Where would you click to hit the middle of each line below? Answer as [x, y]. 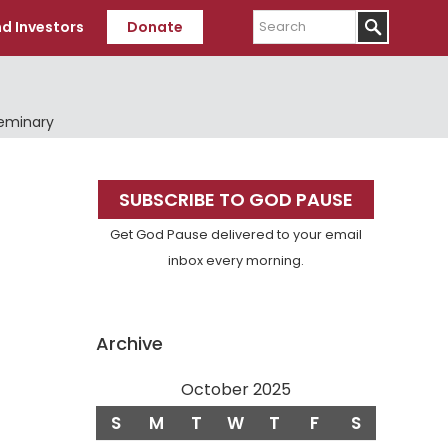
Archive [129, 344]
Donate [155, 27]
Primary [135, 175]
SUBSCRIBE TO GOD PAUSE [236, 200]
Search [278, 16]
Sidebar [134, 211]
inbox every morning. [236, 261]
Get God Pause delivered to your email [236, 235]
